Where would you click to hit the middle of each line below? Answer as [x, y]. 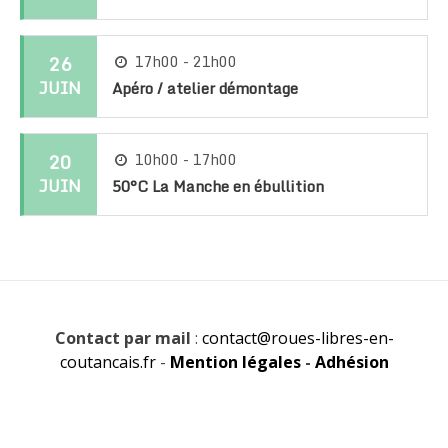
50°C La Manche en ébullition [217, 185]
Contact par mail [122, 337]
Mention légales [235, 361]
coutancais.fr [107, 361]
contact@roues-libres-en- [297, 337]
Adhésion [351, 361]
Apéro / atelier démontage [204, 87]
